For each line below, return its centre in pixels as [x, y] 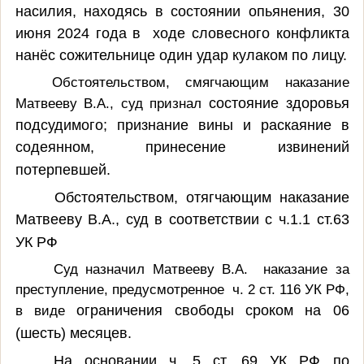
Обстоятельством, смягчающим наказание [200, 82]
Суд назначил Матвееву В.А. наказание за [201, 269]
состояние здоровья [279, 103]
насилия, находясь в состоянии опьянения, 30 [182, 11]
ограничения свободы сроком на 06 [213, 310]
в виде [46, 310]
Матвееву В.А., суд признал [112, 103]
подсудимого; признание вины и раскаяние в [182, 125]
